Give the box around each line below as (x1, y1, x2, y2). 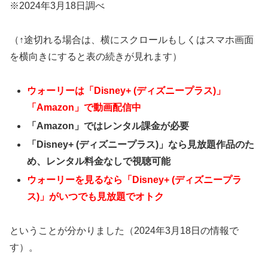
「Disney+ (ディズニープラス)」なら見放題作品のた (27, 139, 255, 150)
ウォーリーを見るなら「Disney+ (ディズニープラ (27, 175, 242, 185)
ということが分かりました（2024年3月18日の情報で (10, 226, 239, 236)
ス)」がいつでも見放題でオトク (27, 191, 165, 202)
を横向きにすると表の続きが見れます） (10, 51, 182, 62)
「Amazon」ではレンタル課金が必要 (27, 121, 190, 132)
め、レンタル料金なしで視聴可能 (27, 156, 171, 167)
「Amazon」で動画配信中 (27, 102, 142, 112)
